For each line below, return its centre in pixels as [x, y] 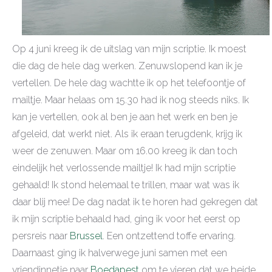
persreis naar [41, 236]
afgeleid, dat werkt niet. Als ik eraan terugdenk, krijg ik [127, 134]
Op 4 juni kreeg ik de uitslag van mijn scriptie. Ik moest [129, 49]
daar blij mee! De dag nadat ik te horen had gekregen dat [135, 202]
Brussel [86, 236]
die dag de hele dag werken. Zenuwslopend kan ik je [127, 66]
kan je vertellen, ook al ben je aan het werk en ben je [125, 117]
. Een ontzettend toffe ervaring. [169, 236]
